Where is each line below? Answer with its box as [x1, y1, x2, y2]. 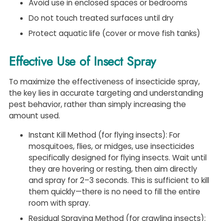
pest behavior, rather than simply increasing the [9, 99, 186, 110]
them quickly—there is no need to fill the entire [29, 186, 200, 197]
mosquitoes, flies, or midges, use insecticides [29, 141, 194, 152]
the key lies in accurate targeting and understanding [9, 88, 203, 99]
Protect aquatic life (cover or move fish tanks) [29, 28, 200, 39]
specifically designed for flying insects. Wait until [29, 152, 207, 163]
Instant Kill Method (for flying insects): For [29, 130, 180, 141]
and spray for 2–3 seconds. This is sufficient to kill [29, 175, 209, 186]
